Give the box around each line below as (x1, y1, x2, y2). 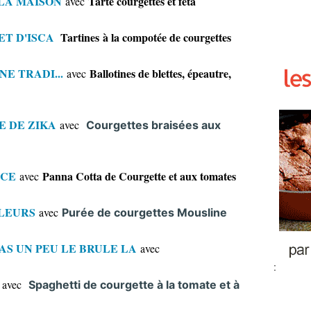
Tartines (54, 29, 99, 45)
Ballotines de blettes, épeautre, (90, 65, 231, 81)
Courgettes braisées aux (86, 118, 221, 132)
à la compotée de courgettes (103, 29, 231, 45)
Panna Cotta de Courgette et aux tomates (42, 168, 236, 184)
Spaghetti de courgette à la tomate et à (28, 278, 239, 292)
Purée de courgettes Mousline (62, 205, 227, 219)
